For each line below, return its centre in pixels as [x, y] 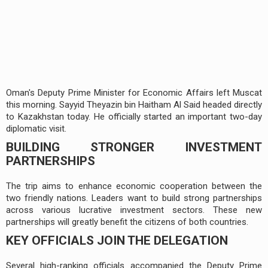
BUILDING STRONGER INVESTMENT [134, 147]
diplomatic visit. [36, 128]
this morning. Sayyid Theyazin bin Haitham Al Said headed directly [134, 104]
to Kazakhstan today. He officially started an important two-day [134, 116]
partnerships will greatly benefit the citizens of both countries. [127, 222]
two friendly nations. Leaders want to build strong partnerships [134, 198]
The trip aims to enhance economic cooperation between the [134, 186]
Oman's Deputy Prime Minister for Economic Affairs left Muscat [134, 92]
